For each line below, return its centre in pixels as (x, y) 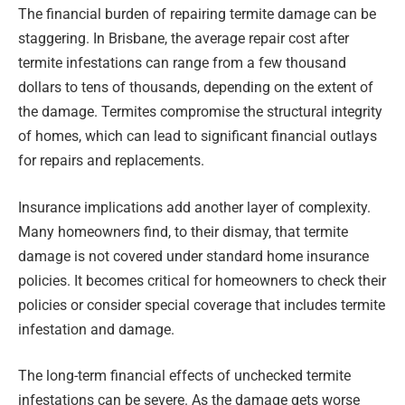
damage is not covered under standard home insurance (193, 256)
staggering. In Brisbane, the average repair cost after (184, 39)
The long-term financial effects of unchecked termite (184, 376)
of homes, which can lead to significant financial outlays (198, 137)
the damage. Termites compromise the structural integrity (200, 112)
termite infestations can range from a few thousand (182, 63)
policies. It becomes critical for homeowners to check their (202, 280)
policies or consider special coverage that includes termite (202, 305)
